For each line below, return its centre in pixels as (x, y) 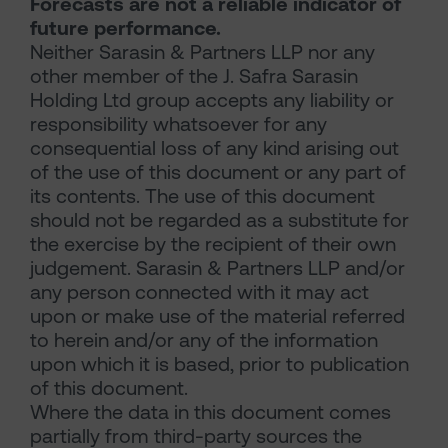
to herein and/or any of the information (204, 340)
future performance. (125, 28)
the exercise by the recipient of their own (213, 244)
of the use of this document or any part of (218, 172)
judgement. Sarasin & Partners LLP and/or (217, 268)
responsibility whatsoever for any (178, 124)
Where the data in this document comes (210, 412)
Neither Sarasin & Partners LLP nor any (202, 52)
